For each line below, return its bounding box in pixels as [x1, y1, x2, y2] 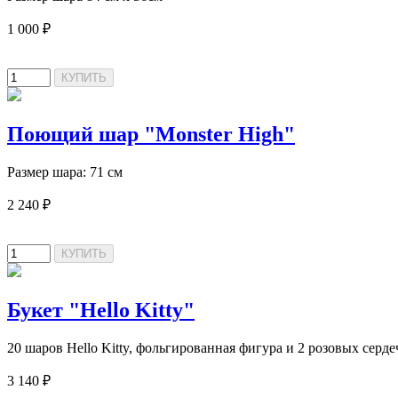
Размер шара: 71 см [7, 163, 123, 179]
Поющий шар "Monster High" [7, 123, 295, 147]
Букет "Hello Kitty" [7, 298, 195, 322]
